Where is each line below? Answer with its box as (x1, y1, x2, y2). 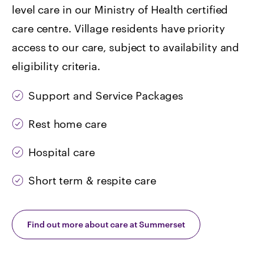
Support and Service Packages (28, 88, 184, 102)
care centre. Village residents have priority (12, 21, 225, 35)
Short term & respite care (28, 173, 156, 187)
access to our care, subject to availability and (12, 40, 240, 54)
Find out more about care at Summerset (27, 219, 185, 229)
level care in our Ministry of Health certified (12, 2, 229, 16)
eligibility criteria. (12, 59, 100, 72)
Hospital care (28, 145, 95, 159)
